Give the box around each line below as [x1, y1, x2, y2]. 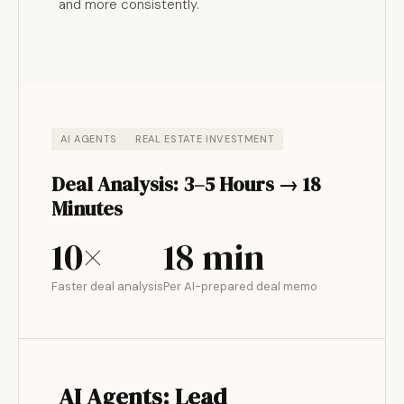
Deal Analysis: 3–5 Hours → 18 [51, 170, 321, 197]
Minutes [51, 195, 123, 222]
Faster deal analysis [51, 279, 163, 294]
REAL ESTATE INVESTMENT [134, 133, 275, 145]
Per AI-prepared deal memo [163, 279, 317, 294]
